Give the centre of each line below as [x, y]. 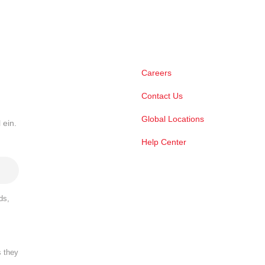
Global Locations [173, 119]
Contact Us [162, 96]
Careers [156, 73]
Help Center [164, 142]
